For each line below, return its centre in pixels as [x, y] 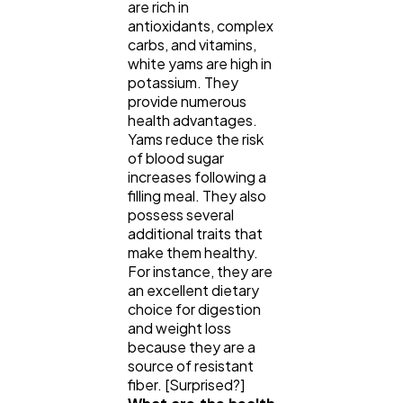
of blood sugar [176, 158]
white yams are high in [200, 64]
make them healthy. [194, 253]
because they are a [192, 347]
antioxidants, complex [201, 26]
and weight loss [179, 328]
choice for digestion [194, 309]
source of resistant [191, 366]
